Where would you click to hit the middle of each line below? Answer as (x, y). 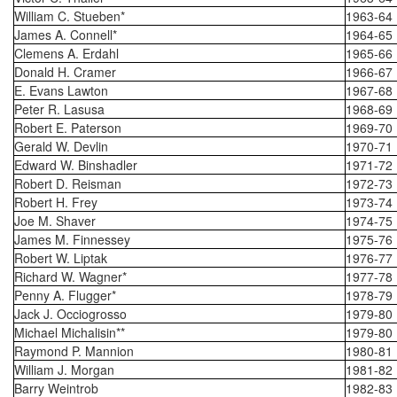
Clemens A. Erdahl (66, 53)
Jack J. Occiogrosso (70, 314)
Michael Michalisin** (70, 332)
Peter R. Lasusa (59, 109)
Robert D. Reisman (68, 183)
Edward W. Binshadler (76, 165)
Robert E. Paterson (68, 128)
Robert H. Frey (56, 202)
